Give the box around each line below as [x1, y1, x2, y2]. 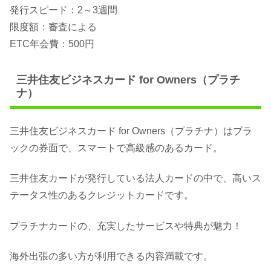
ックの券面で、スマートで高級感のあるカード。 [10, 142, 223, 153]
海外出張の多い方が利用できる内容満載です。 [10, 251, 213, 262]
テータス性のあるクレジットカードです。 [10, 190, 194, 201]
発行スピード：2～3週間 [10, 5, 117, 16]
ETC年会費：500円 [10, 39, 94, 50]
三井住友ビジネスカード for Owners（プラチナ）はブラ [10, 125, 252, 136]
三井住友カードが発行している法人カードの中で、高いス [10, 173, 261, 184]
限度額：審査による [10, 22, 97, 33]
